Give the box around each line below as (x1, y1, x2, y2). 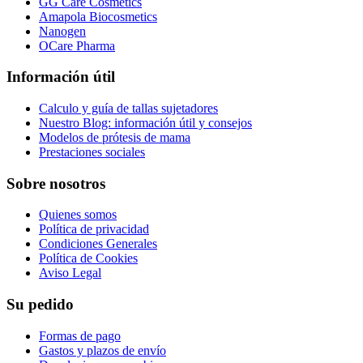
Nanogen (39, 23, 86, 38)
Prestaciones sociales (39, 144, 145, 159)
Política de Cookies (39, 251, 138, 266)
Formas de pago (39, 328, 121, 343)
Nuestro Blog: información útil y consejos (39, 115, 252, 130)
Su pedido (6, 296, 74, 314)
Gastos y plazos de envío (39, 343, 166, 357)
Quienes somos (39, 207, 117, 222)
